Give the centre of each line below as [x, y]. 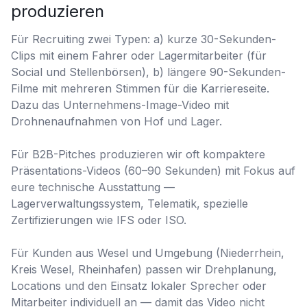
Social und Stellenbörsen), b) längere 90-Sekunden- [148, 72]
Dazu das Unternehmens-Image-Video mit [120, 105]
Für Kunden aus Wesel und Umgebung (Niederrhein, [148, 253]
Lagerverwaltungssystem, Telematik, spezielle [130, 204]
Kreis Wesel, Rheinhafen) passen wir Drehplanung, [144, 269]
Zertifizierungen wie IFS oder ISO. [99, 220]
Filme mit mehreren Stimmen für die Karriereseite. [140, 88]
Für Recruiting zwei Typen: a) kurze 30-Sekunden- [144, 39]
